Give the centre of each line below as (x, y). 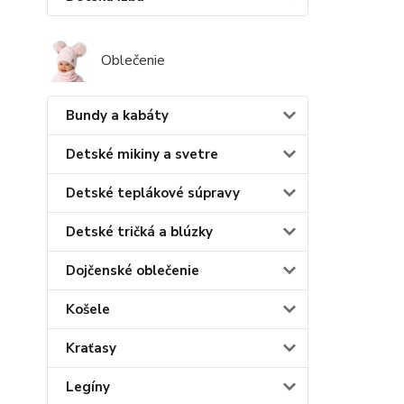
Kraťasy (91, 348)
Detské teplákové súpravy (153, 193)
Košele (88, 309)
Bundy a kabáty (117, 115)
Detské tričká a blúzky (139, 231)
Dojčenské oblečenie (133, 270)
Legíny (88, 386)
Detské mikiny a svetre (142, 154)
